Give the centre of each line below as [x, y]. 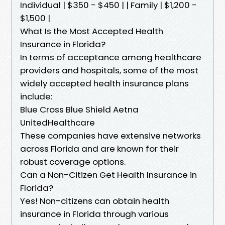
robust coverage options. [73, 161]
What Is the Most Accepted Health [92, 31]
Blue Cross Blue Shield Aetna [79, 109]
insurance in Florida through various [94, 214]
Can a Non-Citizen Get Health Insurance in [108, 175]
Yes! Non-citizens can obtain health [95, 201]
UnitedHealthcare [58, 122]
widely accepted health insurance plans [104, 83]
